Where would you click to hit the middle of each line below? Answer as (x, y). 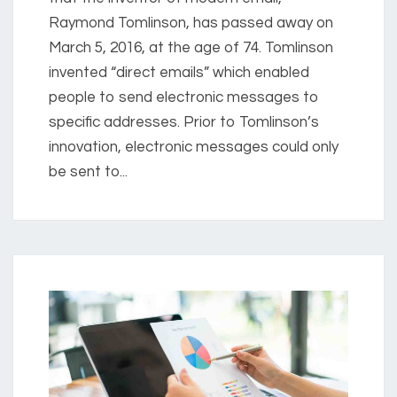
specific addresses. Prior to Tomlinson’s (184, 122)
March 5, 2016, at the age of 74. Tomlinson (191, 47)
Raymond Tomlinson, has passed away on (191, 23)
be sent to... (88, 171)
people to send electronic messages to (184, 97)
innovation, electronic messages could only (194, 147)
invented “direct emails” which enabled (179, 72)
